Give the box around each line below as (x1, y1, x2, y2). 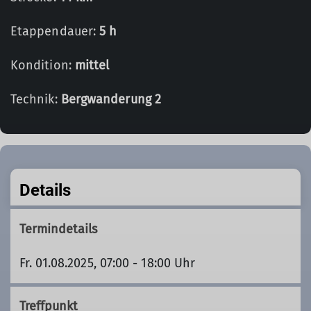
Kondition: (10, 58, 75, 73)
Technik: (10, 92, 61, 107)
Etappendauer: (10, 24, 100, 39)
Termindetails (19, 221, 98, 237)
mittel (74, 58, 110, 73)
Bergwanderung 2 (60, 92, 161, 107)
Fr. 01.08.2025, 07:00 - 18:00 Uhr (19, 255, 196, 271)
